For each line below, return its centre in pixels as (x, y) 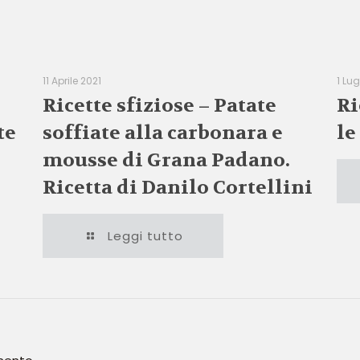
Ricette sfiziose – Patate (159, 106)
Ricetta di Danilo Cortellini (177, 188)
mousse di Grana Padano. (166, 160)
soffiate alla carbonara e (162, 133)
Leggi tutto (145, 236)
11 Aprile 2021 (72, 81)
